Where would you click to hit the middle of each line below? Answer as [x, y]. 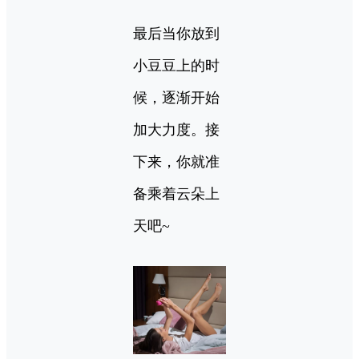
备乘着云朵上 [176, 194]
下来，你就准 [176, 161]
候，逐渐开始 [176, 97]
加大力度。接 [176, 129]
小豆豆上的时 [176, 65]
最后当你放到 [176, 33]
